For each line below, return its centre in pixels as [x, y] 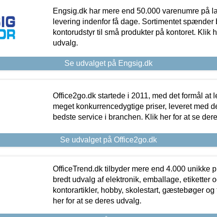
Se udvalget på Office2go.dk [108, 139]
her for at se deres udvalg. [97, 201]
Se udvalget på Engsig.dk [108, 63]
